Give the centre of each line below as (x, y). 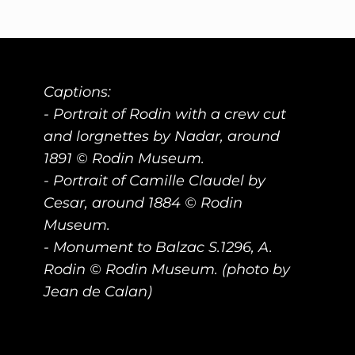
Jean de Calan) (97, 292)
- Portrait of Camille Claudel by (154, 181)
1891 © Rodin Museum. (124, 159)
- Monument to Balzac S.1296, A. (158, 248)
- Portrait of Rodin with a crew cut (164, 115)
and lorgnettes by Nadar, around (161, 137)
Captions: (77, 92)
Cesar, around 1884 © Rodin (143, 203)
